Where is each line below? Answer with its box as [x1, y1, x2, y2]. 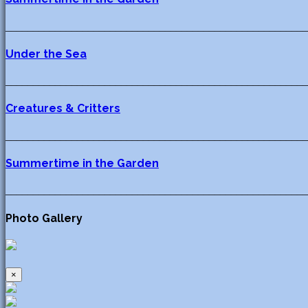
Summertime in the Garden [5, 157, 159, 170]
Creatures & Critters [5, 102, 120, 115]
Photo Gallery [5, 211, 82, 225]
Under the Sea [5, 47, 87, 60]
